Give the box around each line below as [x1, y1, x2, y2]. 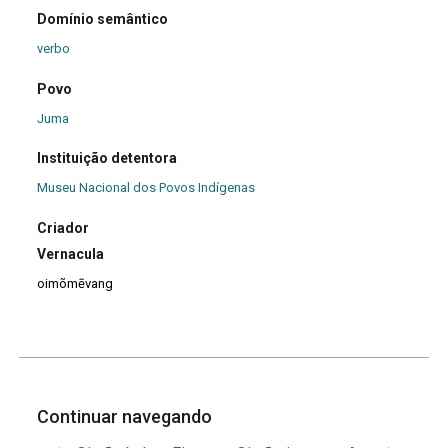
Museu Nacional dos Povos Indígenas [37, 180, 256, 196]
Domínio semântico [37, 11, 169, 28]
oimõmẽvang [37, 276, 114, 291]
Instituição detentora [37, 150, 178, 167]
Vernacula [37, 246, 105, 262]
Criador [37, 219, 90, 236]
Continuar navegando [37, 406, 217, 427]
